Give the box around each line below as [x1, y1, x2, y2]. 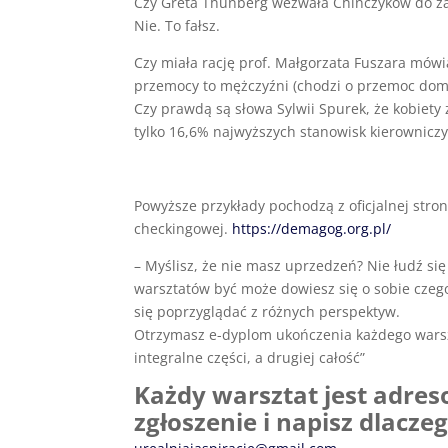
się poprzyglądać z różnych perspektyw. [134, 302, 401, 321]
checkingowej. [134, 219, 233, 238]
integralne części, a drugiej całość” [134, 348, 366, 367]
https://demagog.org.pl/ [232, 219, 392, 238]
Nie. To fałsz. [134, 16, 221, 35]
